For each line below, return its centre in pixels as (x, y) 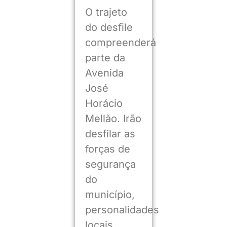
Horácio (104, 103)
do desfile (109, 27)
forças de (107, 149)
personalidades (122, 210)
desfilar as (110, 134)
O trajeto (106, 12)
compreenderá (120, 42)
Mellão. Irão (113, 118)
